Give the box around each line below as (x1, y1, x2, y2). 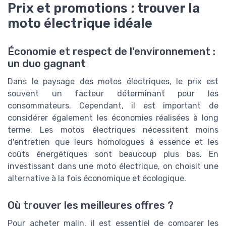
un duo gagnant (8, 57, 86, 70)
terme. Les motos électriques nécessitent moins (8, 125, 218, 135)
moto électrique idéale (8, 15, 152, 31)
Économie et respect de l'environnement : (8, 45, 215, 58)
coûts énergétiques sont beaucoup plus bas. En (8, 149, 218, 159)
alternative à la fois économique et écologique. (8, 173, 186, 183)
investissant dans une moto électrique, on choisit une (8, 161, 218, 171)
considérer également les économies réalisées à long (8, 112, 218, 123)
